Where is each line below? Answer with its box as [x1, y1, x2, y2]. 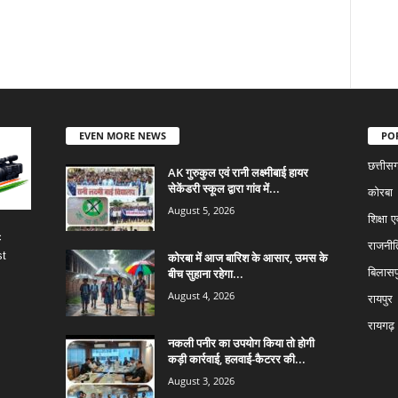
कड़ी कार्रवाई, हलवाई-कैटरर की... [167, 350, 306, 367]
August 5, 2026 [167, 203, 235, 217]
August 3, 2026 [167, 373, 235, 387]
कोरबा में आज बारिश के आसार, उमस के [167, 249, 328, 266]
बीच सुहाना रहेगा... [167, 265, 243, 282]
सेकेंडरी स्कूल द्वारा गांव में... [167, 179, 280, 196]
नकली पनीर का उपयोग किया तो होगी [167, 334, 314, 351]
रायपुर [367, 291, 393, 306]
